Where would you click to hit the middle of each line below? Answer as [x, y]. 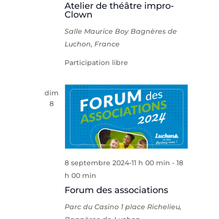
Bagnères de [154, 31]
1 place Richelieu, [151, 207]
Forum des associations [117, 190]
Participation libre [97, 62]
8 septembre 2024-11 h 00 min [118, 163]
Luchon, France [92, 44]
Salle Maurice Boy [98, 31]
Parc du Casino [93, 207]
